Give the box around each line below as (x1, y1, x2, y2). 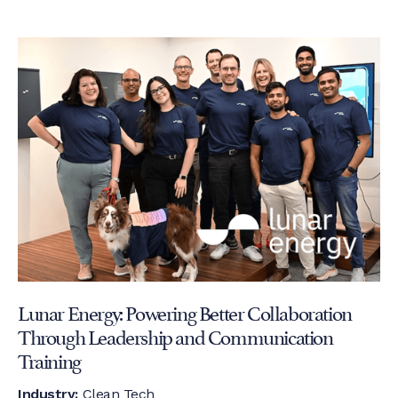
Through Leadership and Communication (18, 319, 333, 350)
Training (18, 343, 81, 374)
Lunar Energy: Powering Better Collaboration (18, 295, 352, 326)
